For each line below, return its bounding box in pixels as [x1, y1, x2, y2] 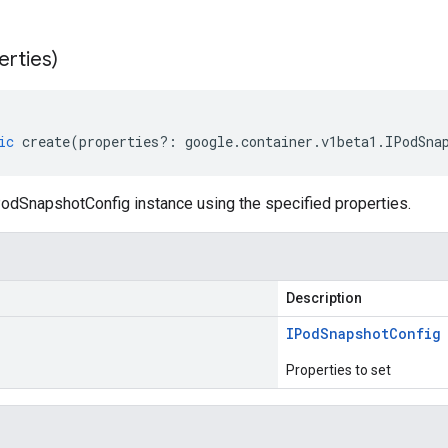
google [185, 132, 233, 151]
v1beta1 [321, 132, 377, 151]
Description [286, 290, 362, 306]
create [22, 132, 70, 151]
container [241, 132, 313, 151]
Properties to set [286, 362, 391, 378]
